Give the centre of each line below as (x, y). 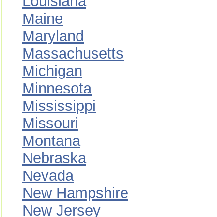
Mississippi (59, 106)
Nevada (48, 176)
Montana (51, 141)
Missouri (50, 123)
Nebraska (54, 158)
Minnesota (57, 88)
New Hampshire (75, 193)
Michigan (52, 71)
